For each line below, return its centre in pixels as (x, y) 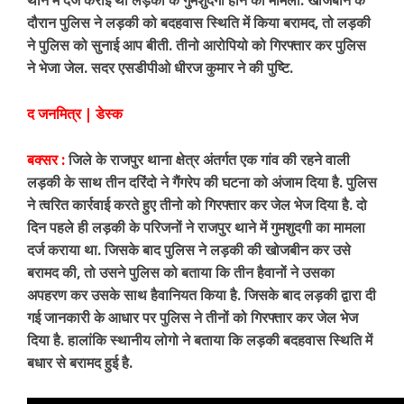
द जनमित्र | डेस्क (75, 114)
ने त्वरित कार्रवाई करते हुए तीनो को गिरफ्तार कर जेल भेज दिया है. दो (197, 205)
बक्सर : (46, 160)
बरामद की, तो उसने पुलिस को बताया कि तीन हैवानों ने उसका (181, 273)
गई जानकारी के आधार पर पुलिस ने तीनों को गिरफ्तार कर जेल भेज (193, 318)
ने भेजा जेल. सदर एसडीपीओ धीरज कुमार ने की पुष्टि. (160, 68)
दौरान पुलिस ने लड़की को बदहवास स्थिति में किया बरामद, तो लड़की (199, 23)
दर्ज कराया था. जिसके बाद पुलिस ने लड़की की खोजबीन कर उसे (189, 250)
